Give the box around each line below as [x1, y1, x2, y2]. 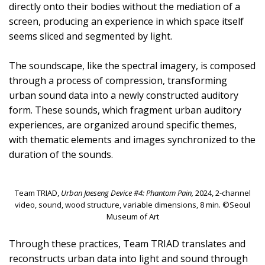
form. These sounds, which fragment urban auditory [9, 103, 241, 117]
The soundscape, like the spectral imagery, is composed [9, 59, 256, 72]
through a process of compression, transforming [9, 73, 227, 87]
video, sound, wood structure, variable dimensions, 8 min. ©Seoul [15, 199, 250, 210]
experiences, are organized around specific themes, [9, 118, 237, 131]
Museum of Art [106, 211, 159, 222]
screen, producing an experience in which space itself [9, 14, 244, 28]
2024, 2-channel [193, 187, 251, 198]
